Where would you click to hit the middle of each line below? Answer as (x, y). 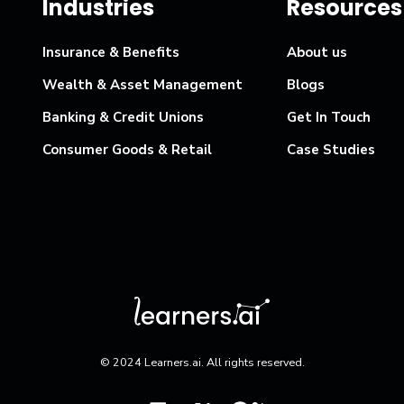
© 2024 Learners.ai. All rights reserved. (202, 363)
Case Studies (331, 150)
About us (317, 53)
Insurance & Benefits (110, 53)
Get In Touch (329, 118)
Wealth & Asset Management (142, 85)
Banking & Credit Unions (123, 118)
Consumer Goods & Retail (127, 150)
